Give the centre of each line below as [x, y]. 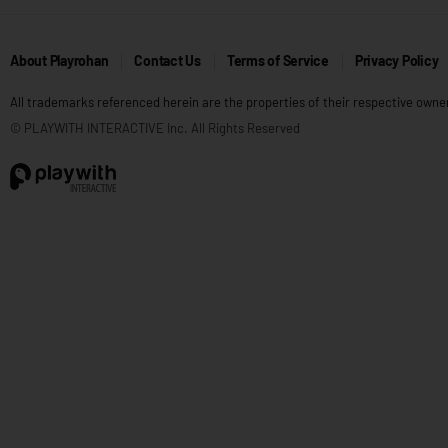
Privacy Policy [396, 60]
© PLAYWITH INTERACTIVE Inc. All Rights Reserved [155, 128]
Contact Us [167, 60]
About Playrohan [59, 60]
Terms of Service [277, 60]
